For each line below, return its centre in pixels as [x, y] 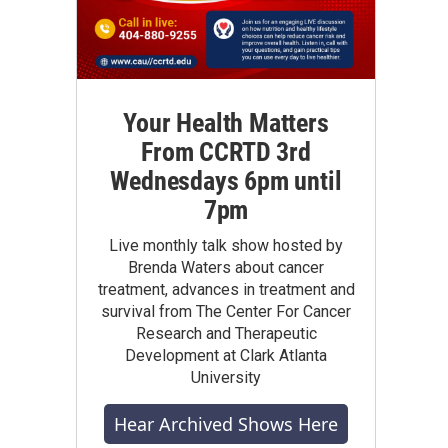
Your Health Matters [226, 123]
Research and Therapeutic [226, 333]
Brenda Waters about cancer [226, 267]
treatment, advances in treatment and [226, 289]
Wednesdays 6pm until [226, 181]
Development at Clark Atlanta [226, 355]
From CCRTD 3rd [226, 152]
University [226, 377]
